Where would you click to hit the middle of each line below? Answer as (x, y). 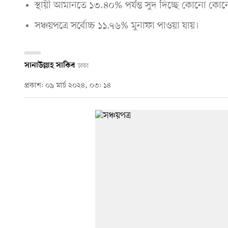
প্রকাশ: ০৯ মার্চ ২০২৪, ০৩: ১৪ (68, 86)
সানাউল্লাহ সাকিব (50, 65)
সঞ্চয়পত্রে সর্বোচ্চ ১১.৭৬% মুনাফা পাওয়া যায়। (117, 26)
